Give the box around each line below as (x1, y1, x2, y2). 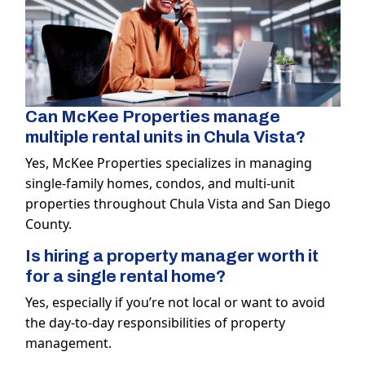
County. (24, 215, 72, 234)
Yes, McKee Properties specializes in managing (24, 154, 312, 173)
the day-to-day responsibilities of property (24, 314, 285, 332)
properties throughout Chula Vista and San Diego (24, 195, 331, 213)
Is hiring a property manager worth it (24, 247, 319, 266)
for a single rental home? (24, 267, 226, 286)
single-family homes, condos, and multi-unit (24, 174, 295, 193)
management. (24, 334, 112, 353)
